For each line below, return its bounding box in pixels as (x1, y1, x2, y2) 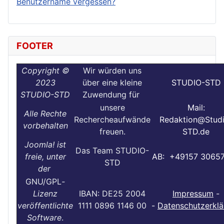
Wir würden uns (83, 65, 141, 75)
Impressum (172, 188, 213, 198)
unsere (99, 102, 125, 112)
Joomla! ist (24, 139, 66, 149)
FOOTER (16, 40, 53, 51)
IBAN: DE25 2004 (79, 188, 145, 198)
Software (27, 212, 61, 222)
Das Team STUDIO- (75, 145, 149, 155)
